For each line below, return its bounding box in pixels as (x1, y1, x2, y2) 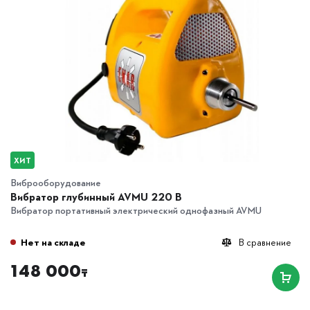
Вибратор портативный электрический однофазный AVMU (10, 203, 262, 217)
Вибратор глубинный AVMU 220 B (10, 188, 182, 204)
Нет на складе (21, 235, 86, 248)
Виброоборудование (10, 175, 101, 189)
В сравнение (239, 235, 291, 248)
